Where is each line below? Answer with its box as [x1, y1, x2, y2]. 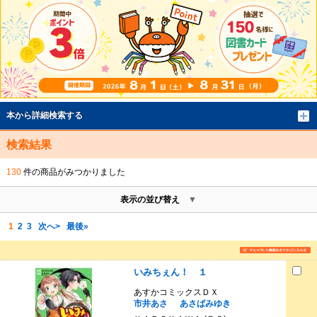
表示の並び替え [120, 194, 180, 204]
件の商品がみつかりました [21, 166, 125, 177]
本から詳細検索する [6, 110, 83, 120]
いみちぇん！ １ [133, 266, 207, 277]
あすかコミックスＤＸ [133, 287, 227, 298]
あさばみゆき [179, 299, 231, 309]
